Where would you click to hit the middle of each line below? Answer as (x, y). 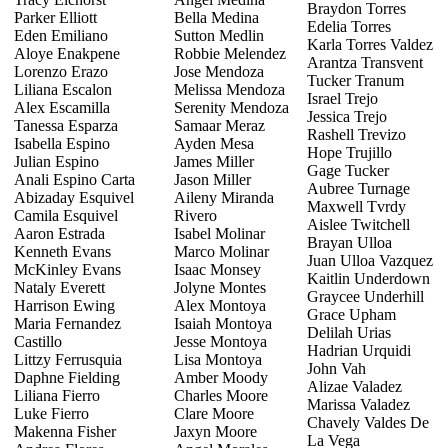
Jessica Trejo (347, 116)
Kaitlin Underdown (368, 278)
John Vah (336, 368)
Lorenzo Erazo (61, 71)
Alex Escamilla (62, 107)
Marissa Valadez (358, 404)
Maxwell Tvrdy (356, 206)
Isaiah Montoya (223, 323)
